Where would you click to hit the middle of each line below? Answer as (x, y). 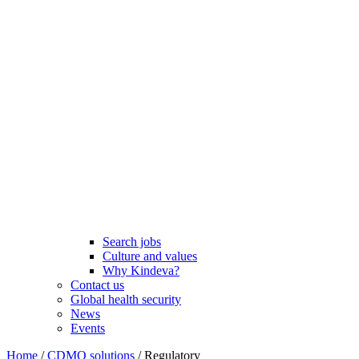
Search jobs (132, 242)
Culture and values (150, 256)
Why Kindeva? (141, 270)
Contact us (97, 285)
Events (88, 328)
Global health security (126, 299)
